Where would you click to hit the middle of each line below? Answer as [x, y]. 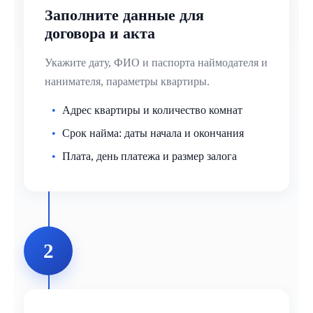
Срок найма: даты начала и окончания [153, 133]
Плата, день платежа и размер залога [150, 156]
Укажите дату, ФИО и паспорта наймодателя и [156, 63]
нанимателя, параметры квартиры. [127, 82]
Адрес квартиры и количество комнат [152, 110]
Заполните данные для [124, 15]
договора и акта [100, 34]
